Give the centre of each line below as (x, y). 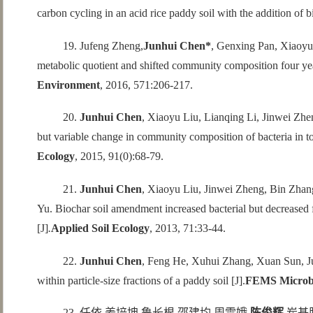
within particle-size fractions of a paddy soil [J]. (141, 280)
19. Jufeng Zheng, (103, 45)
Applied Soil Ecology (100, 228)
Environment (68, 85)
